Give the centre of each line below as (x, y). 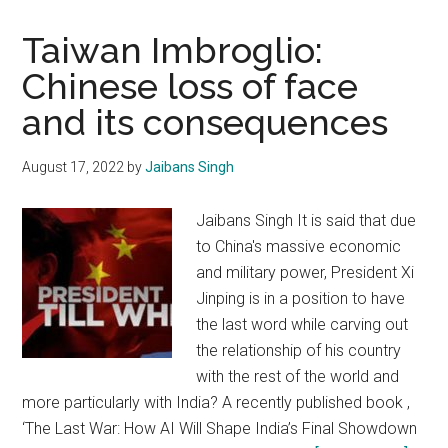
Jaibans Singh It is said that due (306, 220)
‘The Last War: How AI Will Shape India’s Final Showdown (220, 428)
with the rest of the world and (298, 376)
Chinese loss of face (190, 86)
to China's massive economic (299, 246)
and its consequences (205, 122)
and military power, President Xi (305, 272)
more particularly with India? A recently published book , (216, 402)
